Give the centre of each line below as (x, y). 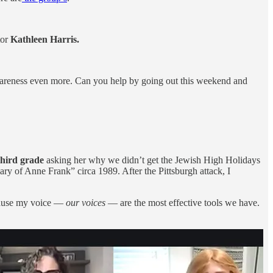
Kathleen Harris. (45, 40)
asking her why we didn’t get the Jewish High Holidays (152, 160)
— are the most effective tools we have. (183, 203)
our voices (86, 203)
